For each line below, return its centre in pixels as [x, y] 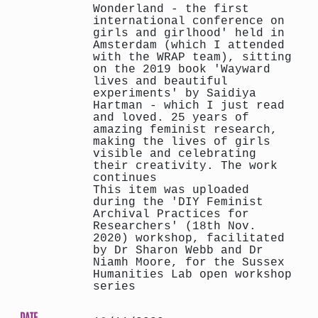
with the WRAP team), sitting [192, 57]
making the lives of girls [182, 142]
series [114, 286]
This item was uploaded [171, 190]
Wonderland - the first [171, 9]
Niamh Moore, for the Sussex [189, 262]
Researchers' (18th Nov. [175, 226]
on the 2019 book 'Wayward [182, 69]
